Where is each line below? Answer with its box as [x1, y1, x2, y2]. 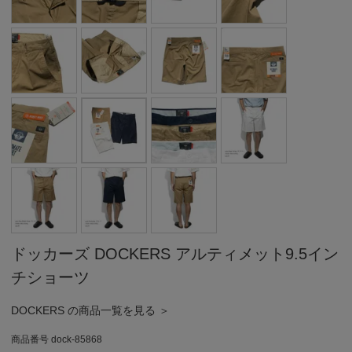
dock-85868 [51, 333, 103, 345]
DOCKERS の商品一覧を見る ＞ [11, 303, 170, 317]
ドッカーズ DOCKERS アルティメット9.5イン [11, 244, 339, 262]
